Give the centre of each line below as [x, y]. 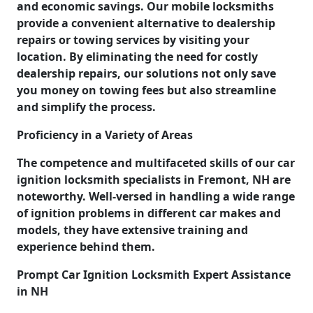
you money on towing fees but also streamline [146, 90]
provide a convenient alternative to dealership [146, 23]
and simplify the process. [86, 107]
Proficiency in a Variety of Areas [105, 134]
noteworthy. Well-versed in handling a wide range [156, 196]
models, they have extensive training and [132, 230]
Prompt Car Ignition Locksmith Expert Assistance [154, 274]
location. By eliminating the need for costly [137, 56]
